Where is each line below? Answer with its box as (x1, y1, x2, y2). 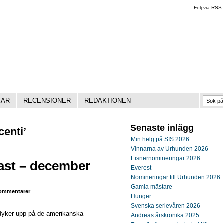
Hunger (131, 193, 151, 200)
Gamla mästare (131, 183, 172, 190)
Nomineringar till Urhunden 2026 (131, 174, 220, 181)
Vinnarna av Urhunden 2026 (131, 145, 208, 152)
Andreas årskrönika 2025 (131, 212, 199, 219)
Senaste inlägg (130, 123, 194, 133)
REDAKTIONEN (84, 97, 131, 104)
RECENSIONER (23, 97, 71, 104)
